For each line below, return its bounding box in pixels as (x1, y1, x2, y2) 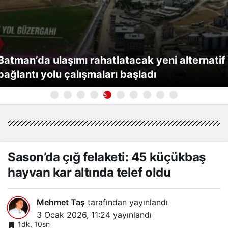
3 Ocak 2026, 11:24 (37, 210, 110, 220)
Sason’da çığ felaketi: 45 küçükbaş (8, 150, 206, 165)
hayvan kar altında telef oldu (8, 165, 171, 180)
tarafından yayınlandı (85, 197, 168, 208)
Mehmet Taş (37, 197, 85, 208)
